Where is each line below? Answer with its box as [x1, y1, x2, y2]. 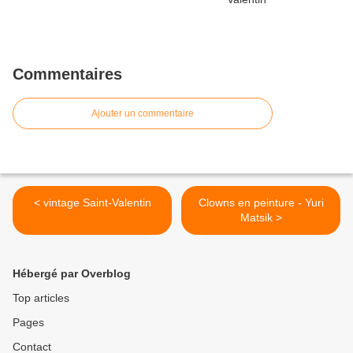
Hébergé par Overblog [13, 267, 131, 281]
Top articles [13, 292, 69, 305]
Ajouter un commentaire [91, 108, 194, 120]
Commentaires [13, 65, 122, 84]
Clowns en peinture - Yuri [198, 196, 305, 210]
